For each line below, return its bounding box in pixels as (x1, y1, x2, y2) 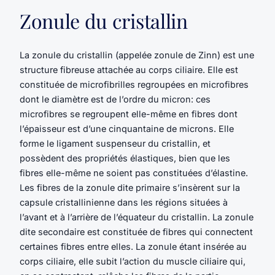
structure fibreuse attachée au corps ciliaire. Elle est (20, 64, 238, 76)
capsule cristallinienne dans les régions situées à (20, 197, 228, 208)
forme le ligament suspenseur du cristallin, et (20, 138, 211, 149)
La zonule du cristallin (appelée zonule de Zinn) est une (20, 50, 254, 61)
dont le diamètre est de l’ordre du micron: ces (20, 94, 211, 105)
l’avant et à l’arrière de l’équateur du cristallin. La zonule (20, 212, 254, 223)
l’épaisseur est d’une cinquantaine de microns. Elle (20, 123, 234, 134)
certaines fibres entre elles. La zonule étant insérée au (20, 241, 247, 252)
